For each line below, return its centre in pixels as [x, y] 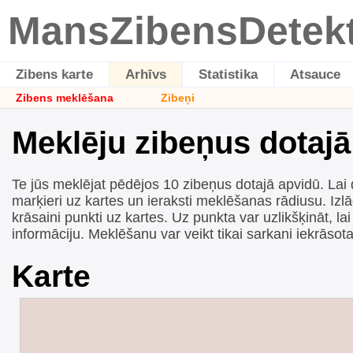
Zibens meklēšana [65, 98]
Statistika [228, 74]
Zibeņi [178, 98]
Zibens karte [54, 74]
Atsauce [315, 74]
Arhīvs [146, 74]
